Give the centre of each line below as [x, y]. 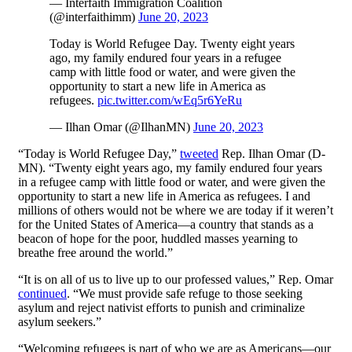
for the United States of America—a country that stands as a [166, 225]
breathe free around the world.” [95, 253]
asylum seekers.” [60, 322]
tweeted [199, 154]
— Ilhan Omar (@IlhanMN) [121, 127]
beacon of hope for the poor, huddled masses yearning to [158, 239]
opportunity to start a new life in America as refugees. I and [164, 196]
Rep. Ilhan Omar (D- [272, 154]
